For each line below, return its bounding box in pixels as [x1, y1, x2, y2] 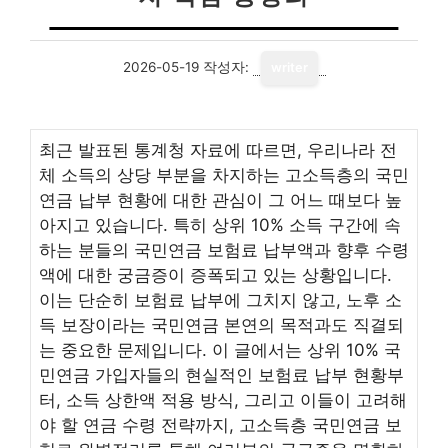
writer [270, 60, 308, 75]
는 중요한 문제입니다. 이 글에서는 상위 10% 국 [39, 340, 401, 360]
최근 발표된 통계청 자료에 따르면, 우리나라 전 [39, 140, 397, 160]
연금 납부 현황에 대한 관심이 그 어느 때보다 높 [39, 190, 402, 210]
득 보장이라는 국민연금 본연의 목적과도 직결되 [39, 315, 404, 335]
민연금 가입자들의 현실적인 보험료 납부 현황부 [39, 365, 404, 385]
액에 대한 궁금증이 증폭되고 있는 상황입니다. [39, 265, 392, 285]
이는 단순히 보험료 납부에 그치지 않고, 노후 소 [39, 290, 402, 310]
